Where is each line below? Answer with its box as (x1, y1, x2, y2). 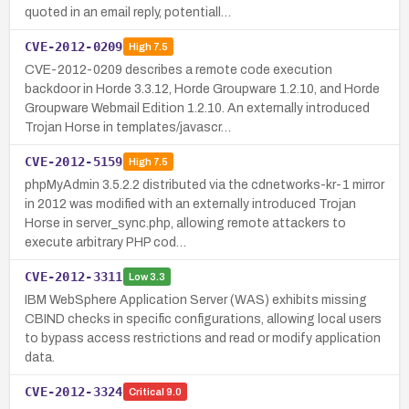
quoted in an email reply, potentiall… (25, 5, 231, 19)
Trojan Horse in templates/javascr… (25, 120, 231, 134)
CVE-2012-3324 (25, 383, 123, 399)
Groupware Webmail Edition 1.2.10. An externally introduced (25, 100, 370, 115)
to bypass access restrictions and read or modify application (25, 330, 381, 345)
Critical (128, 386, 164, 398)
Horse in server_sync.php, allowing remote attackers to (25, 215, 346, 230)
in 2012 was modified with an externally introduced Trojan (25, 196, 356, 211)
